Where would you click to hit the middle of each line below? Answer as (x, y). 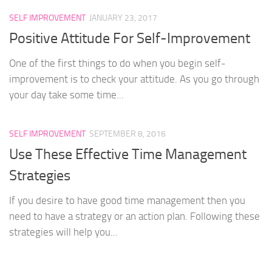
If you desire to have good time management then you (127, 201)
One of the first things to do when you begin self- (117, 63)
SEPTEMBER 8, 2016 (127, 134)
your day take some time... (66, 94)
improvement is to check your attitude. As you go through (134, 79)
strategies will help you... (63, 232)
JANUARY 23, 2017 (123, 18)
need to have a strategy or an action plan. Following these (134, 216)
